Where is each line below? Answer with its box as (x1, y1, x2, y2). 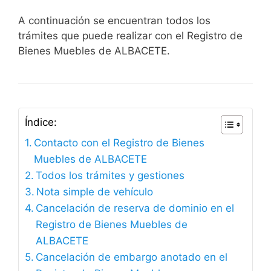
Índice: (25, 116, 57, 128)
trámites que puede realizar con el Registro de (18, 29, 243, 42)
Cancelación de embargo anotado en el (36, 250, 228, 263)
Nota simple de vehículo (36, 185, 154, 198)
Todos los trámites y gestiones (36, 169, 185, 181)
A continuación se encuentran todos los (18, 14, 211, 27)
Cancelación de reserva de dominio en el (36, 201, 235, 214)
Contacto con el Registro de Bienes (34, 136, 205, 149)
